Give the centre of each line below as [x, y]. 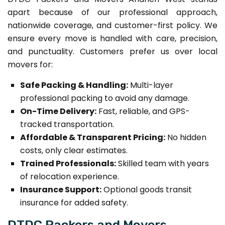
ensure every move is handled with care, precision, [113, 38]
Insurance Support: [61, 189]
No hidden [186, 137]
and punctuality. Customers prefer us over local [113, 51]
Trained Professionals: [68, 163]
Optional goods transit [147, 189]
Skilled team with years [162, 163]
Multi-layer [151, 85]
